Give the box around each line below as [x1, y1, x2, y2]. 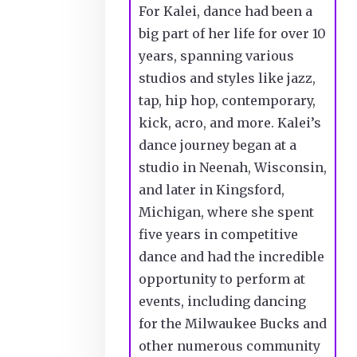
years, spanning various [139, 47, 294, 64]
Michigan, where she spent [139, 203, 314, 220]
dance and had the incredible [139, 248, 324, 265]
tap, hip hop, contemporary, [139, 92, 316, 108]
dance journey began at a [139, 136, 296, 153]
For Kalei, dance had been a [139, 2, 312, 19]
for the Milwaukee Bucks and [139, 315, 327, 331]
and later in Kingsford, [139, 181, 284, 198]
